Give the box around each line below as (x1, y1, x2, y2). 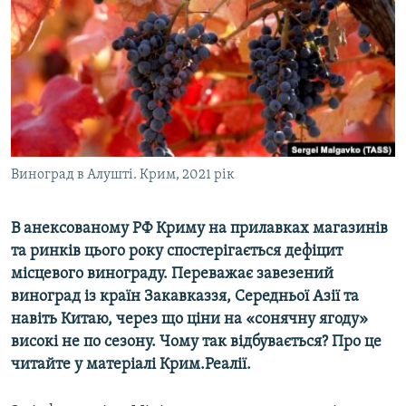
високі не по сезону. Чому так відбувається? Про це (11, 333, 382, 352)
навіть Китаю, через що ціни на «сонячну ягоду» (11, 311, 368, 329)
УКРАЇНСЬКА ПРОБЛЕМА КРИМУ (33, 75, 197, 89)
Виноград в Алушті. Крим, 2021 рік (11, 168, 235, 183)
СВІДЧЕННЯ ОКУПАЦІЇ (33, 43, 145, 56)
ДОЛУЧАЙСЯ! (16, 106, 87, 120)
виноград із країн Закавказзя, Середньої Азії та (11, 288, 359, 306)
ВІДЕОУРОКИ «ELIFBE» (33, 10, 151, 24)
